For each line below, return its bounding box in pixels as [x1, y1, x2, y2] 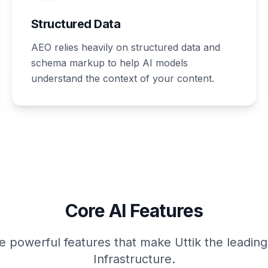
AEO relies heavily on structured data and [31, 41, 220, 53]
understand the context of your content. [31, 72, 214, 84]
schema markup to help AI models [31, 57, 188, 69]
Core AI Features [65, 200, 203, 221]
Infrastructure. [93, 252, 175, 266]
